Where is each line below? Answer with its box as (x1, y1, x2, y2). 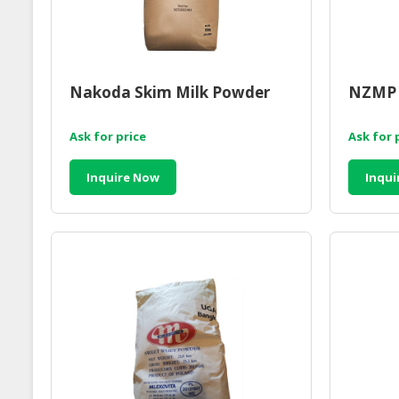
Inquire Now (86, 169, 160, 186)
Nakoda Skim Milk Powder (69, 82, 270, 103)
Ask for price (69, 128, 146, 145)
